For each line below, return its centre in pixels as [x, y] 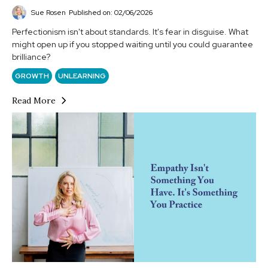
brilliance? [31, 57]
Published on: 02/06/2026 [111, 12]
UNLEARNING [82, 76]
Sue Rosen [48, 12]
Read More [34, 100]
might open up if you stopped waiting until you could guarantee [133, 44]
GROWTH [32, 76]
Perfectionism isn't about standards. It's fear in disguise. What [130, 31]
